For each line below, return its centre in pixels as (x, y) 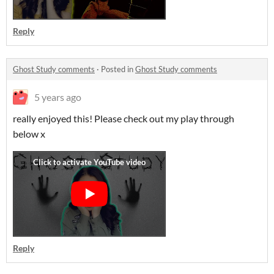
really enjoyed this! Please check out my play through (124, 118)
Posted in (118, 69)
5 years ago (58, 97)
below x (30, 134)
